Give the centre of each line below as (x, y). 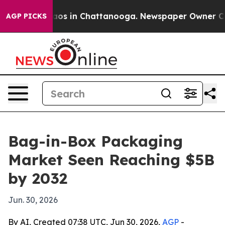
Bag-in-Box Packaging (95, 141)
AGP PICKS (26, 16)
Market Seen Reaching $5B (111, 160)
